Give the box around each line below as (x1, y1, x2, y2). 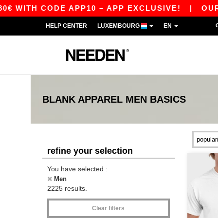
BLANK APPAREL (42, 94, 126, 105)
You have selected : (47, 165, 108, 173)
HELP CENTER (46, 22, 87, 29)
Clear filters (92, 205, 125, 212)
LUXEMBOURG (97, 22, 141, 29)
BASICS (150, 94, 186, 105)
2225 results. (47, 184, 87, 192)
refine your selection (47, 146, 133, 156)
